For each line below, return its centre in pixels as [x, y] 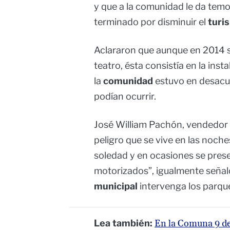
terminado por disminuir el [151, 22]
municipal [116, 186]
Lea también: [124, 223]
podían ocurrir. [125, 97]
